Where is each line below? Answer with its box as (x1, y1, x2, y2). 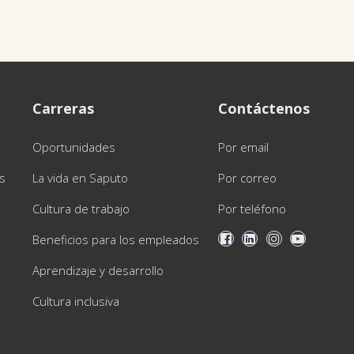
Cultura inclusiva (32, 293, 119, 309)
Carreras (32, 99, 94, 118)
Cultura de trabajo (32, 201, 130, 217)
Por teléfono (217, 201, 286, 217)
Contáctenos (217, 99, 310, 118)
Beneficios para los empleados (32, 232, 199, 247)
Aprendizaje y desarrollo (32, 262, 164, 278)
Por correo (217, 170, 277, 186)
